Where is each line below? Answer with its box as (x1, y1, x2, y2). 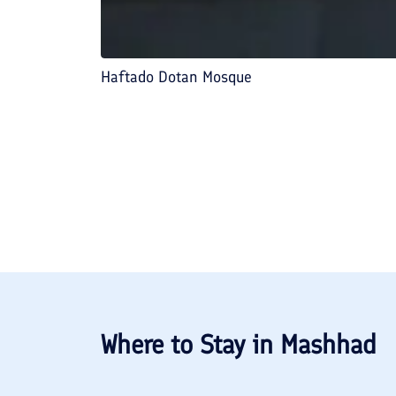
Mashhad (280, 327, 377, 361)
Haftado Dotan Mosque (101, 66, 252, 87)
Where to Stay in (101, 327, 280, 361)
